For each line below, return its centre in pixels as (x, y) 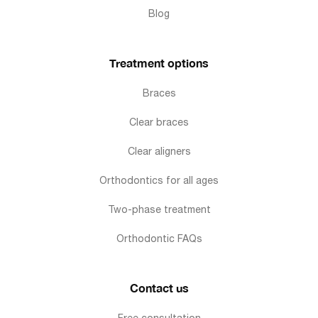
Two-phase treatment (159, 209)
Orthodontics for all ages (159, 180)
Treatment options (159, 62)
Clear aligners (159, 151)
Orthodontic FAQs (159, 238)
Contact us (159, 287)
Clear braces (159, 122)
